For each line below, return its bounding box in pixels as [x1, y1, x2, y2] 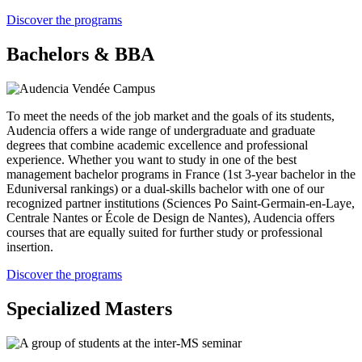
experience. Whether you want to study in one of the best [6, 153, 297, 167]
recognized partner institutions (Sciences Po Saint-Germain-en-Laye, [6, 196, 355, 211]
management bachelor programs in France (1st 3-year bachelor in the [6, 167, 356, 182]
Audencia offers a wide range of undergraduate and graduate [6, 124, 315, 138]
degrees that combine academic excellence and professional [6, 138, 308, 153]
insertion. [6, 240, 53, 255]
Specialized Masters [6, 298, 172, 320]
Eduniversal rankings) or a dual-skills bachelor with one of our [6, 182, 324, 196]
